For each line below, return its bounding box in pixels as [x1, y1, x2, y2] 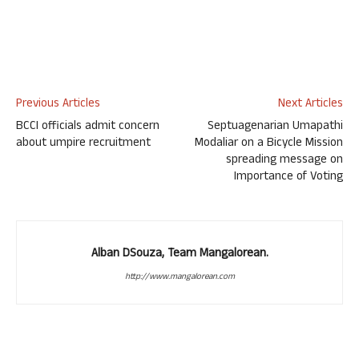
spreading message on [226, 151, 343, 171]
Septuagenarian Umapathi [208, 117, 343, 137]
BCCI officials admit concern [16, 117, 159, 137]
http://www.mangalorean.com [124, 270, 235, 284]
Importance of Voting [234, 167, 343, 188]
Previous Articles [16, 95, 100, 115]
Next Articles [278, 95, 343, 115]
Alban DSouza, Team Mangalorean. [91, 244, 268, 264]
